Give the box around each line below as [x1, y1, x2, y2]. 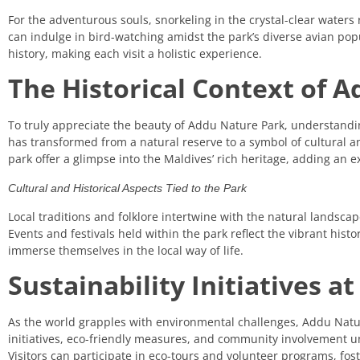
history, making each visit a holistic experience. [8, 45, 262, 61]
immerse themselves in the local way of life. [8, 242, 243, 258]
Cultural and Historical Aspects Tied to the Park [8, 181, 247, 194]
